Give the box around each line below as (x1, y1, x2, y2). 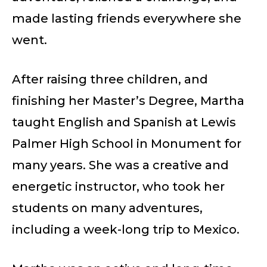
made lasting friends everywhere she (12, 11, 241, 26)
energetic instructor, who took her (12, 179, 225, 194)
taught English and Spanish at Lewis (12, 114, 236, 129)
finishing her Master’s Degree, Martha (12, 93, 244, 108)
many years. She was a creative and (12, 157, 229, 172)
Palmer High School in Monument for (12, 136, 241, 151)
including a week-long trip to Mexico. (12, 222, 240, 237)
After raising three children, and (12, 72, 208, 86)
